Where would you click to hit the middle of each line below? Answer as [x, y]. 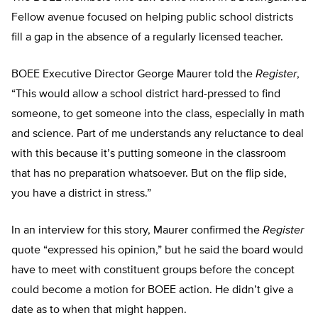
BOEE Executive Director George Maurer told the [133, 75]
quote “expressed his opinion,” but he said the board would [157, 251]
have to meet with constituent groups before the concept [153, 271]
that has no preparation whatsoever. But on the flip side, [149, 174]
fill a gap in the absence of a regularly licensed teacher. [147, 38]
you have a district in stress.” [81, 194]
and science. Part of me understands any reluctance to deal [158, 135]
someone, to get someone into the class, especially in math [158, 115]
